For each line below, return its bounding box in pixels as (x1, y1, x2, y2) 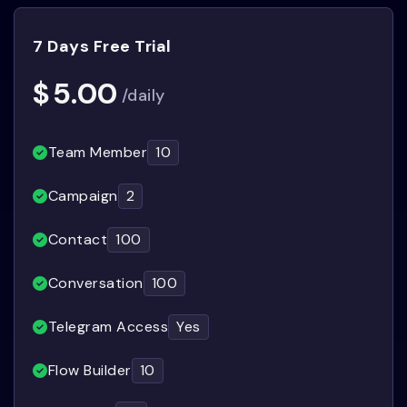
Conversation (47, 273, 144, 293)
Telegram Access (47, 317, 168, 337)
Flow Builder (47, 361, 132, 381)
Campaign (47, 186, 118, 206)
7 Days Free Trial (33, 35, 172, 58)
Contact (47, 230, 107, 250)
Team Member (47, 143, 147, 163)
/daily (121, 84, 165, 107)
